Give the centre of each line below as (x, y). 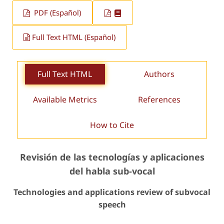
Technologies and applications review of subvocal (112, 192)
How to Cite (112, 125)
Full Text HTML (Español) (74, 37)
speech (112, 204)
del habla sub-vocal (112, 171)
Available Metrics (65, 99)
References (159, 99)
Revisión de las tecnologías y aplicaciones (112, 157)
